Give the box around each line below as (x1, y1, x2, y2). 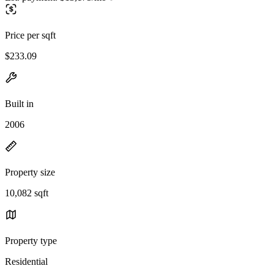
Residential (5, 256, 48, 267)
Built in (5, 98, 34, 109)
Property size (5, 166, 55, 177)
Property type (5, 235, 57, 246)
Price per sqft (5, 29, 56, 40)
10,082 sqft (5, 187, 48, 198)
